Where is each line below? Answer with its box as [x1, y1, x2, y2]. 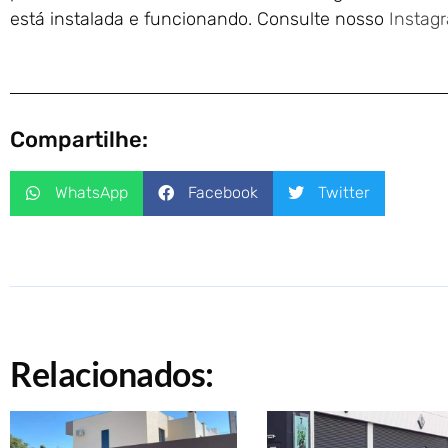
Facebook [188, 183, 258, 203]
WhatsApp [55, 183, 128, 203]
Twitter [318, 183, 370, 203]
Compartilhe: [10, 125, 148, 153]
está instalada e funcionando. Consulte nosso [10, 7, 389, 30]
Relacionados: [10, 352, 214, 394]
